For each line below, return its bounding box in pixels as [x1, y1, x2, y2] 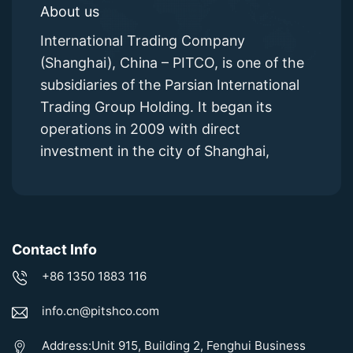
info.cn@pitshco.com [41, 303, 159, 319]
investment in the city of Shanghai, [39, 143, 277, 160]
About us [39, 3, 99, 20]
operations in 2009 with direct [39, 121, 240, 138]
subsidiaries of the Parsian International [39, 76, 299, 94]
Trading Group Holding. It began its [39, 98, 272, 116]
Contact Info [12, 240, 97, 258]
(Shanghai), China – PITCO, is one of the [39, 54, 304, 72]
